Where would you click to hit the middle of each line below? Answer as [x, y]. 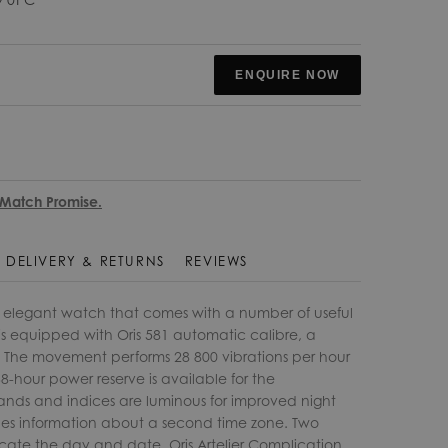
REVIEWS [216, 261]
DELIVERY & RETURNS [85, 261]
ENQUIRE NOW [287, 74]
